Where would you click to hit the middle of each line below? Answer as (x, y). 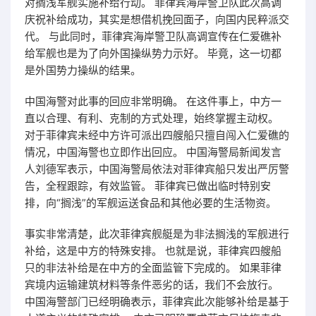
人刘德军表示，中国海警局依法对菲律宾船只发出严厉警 (157, 169)
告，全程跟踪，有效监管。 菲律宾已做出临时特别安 (148, 186)
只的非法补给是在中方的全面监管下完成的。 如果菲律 (153, 268)
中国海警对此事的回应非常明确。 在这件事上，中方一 (153, 101)
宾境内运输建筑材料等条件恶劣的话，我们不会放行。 (152, 285)
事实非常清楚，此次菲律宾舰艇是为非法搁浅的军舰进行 (157, 234)
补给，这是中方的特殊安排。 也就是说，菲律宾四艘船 (153, 251)
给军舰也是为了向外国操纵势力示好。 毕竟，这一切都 (153, 53)
